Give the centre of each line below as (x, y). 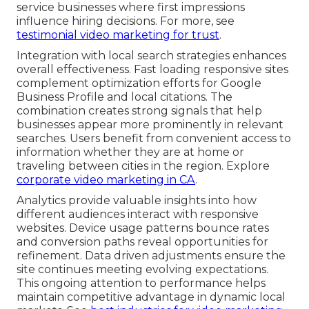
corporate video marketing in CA (106, 180)
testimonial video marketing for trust (118, 35)
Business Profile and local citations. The (124, 97)
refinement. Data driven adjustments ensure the (151, 256)
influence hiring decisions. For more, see (126, 21)
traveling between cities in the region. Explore (143, 166)
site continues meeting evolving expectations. (142, 270)
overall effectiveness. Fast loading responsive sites (152, 70)
